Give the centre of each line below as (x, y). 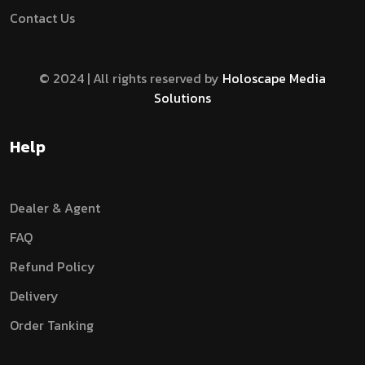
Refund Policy (53, 266)
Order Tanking (52, 325)
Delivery (34, 295)
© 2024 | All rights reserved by (131, 78)
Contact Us (42, 18)
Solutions (182, 97)
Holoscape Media (274, 78)
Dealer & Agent (55, 207)
